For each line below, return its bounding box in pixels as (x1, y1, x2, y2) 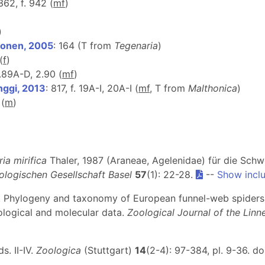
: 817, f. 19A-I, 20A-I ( (46, 82, 138, 94)
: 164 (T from (53, 40, 114, 51)
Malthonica (188, 82, 237, 94)
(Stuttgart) (81, 244, 135, 256)
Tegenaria (114, 40, 158, 51)
